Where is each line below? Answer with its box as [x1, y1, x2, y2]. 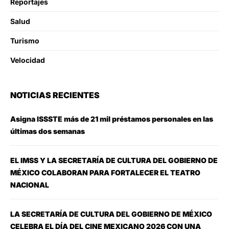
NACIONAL [10, 180, 49, 190]
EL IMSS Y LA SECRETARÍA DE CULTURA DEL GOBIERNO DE [10, 156, 218, 165]
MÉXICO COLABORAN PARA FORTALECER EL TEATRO [10, 168, 200, 177]
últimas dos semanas [10, 127, 85, 136]
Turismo [10, 36, 39, 45]
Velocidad [10, 56, 45, 65]
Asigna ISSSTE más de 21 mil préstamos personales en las [10, 114, 213, 124]
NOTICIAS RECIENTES [10, 90, 100, 101]
